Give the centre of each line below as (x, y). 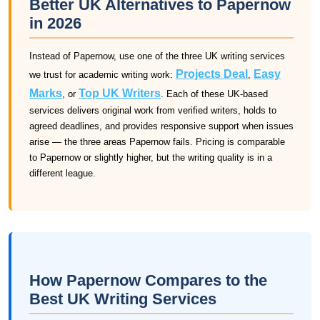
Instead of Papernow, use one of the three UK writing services (157, 56)
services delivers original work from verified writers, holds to (153, 110)
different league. (62, 173)
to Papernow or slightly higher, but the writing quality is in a (151, 157)
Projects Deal (212, 74)
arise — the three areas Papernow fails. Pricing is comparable (157, 142)
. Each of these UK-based (214, 94)
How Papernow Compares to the (148, 280)
